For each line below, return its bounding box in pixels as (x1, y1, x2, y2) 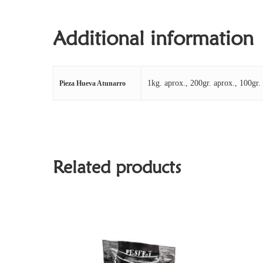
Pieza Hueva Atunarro (59, 79, 126, 87)
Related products (53, 156, 181, 178)
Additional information (53, 25, 254, 50)
